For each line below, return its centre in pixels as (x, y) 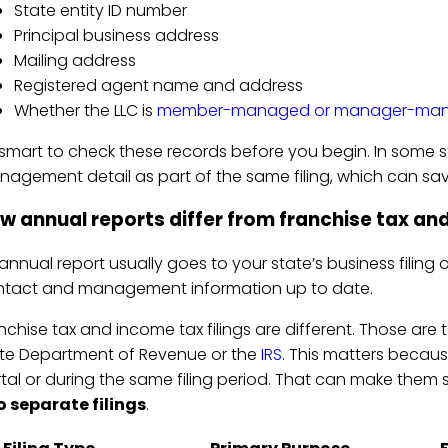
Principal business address (116, 35)
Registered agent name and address (158, 85)
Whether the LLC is (85, 110)
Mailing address (74, 60)
